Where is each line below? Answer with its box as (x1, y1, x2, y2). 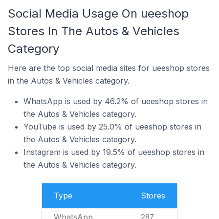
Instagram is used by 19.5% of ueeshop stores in (23, 147, 204, 157)
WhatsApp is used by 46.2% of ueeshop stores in (23, 96, 208, 106)
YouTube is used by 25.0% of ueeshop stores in (23, 122, 201, 131)
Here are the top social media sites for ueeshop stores (8, 63, 210, 73)
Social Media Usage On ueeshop (8, 6, 189, 21)
